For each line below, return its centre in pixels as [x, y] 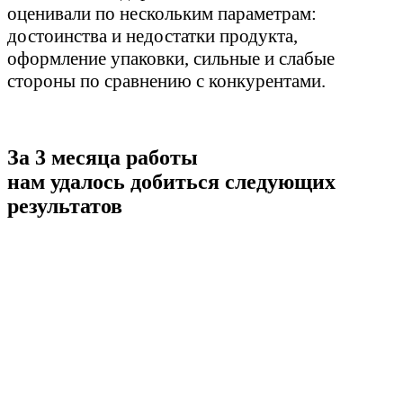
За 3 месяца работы [103, 157]
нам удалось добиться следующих [171, 181]
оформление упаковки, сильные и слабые [171, 58]
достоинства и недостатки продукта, [152, 36]
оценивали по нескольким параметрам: [162, 13]
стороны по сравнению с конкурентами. [166, 81]
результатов [65, 206]
